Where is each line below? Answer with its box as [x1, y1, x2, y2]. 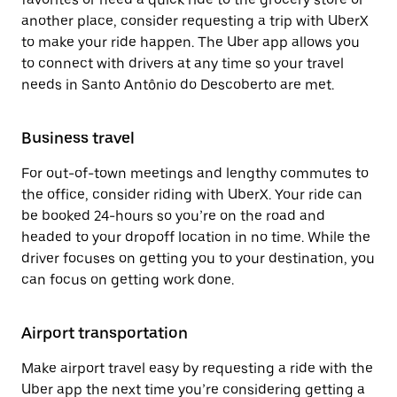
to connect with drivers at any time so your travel [21, 55, 344, 72]
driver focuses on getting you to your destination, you [21, 250, 375, 267]
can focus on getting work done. [21, 271, 234, 288]
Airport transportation [21, 323, 188, 342]
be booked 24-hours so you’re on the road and [21, 207, 325, 224]
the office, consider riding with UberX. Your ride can [21, 186, 362, 203]
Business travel [21, 128, 135, 147]
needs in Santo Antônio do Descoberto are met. [21, 76, 334, 93]
